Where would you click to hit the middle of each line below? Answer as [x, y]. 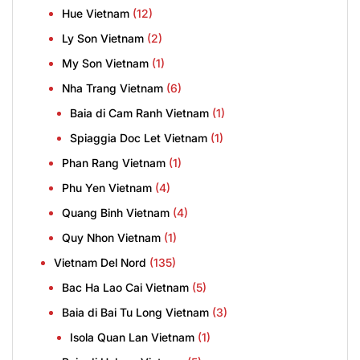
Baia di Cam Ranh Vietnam [139, 113]
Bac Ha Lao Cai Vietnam [125, 288]
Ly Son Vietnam [103, 39]
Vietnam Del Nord [100, 263]
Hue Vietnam [96, 14]
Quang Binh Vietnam [116, 213]
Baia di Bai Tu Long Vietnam [135, 313]
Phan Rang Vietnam [114, 163]
